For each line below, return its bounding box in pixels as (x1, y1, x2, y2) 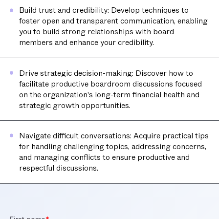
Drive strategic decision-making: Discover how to (19, 67, 193, 79)
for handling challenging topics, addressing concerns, (19, 141, 206, 153)
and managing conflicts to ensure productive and (19, 152, 190, 163)
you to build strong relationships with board (19, 26, 174, 38)
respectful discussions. (19, 162, 98, 174)
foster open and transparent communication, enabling (19, 15, 208, 27)
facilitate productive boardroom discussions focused (19, 78, 202, 89)
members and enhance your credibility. (19, 37, 154, 48)
